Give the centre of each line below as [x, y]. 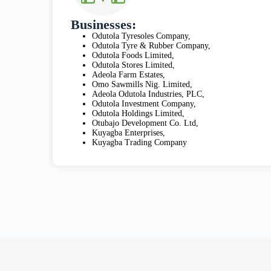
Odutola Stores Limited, [134, 65]
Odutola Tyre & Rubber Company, [152, 46]
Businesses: [104, 25]
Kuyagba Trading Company [140, 143]
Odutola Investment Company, [144, 104]
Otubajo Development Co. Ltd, [145, 123]
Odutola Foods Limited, [133, 56]
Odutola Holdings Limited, [139, 114]
